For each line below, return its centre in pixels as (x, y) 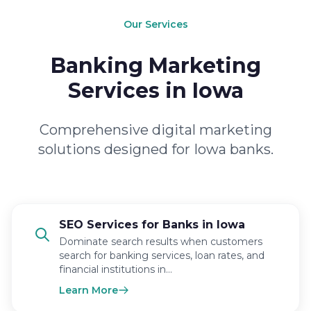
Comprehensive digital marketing (155, 130)
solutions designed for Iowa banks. (155, 149)
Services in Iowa (155, 91)
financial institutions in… (116, 269)
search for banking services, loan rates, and (162, 255)
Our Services (155, 24)
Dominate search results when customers (161, 242)
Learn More (89, 290)
